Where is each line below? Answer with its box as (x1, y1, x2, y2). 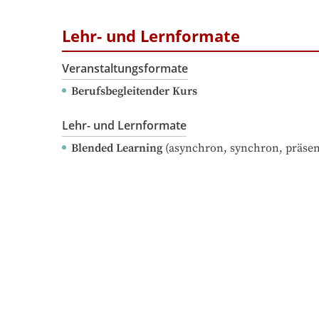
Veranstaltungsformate (62, 61, 188, 77)
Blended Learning (71, 141, 162, 156)
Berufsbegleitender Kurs (71, 84, 197, 99)
